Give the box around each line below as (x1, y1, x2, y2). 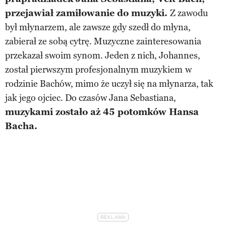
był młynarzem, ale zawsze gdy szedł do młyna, (5, 21, 191, 33)
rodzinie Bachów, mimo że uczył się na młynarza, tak (5, 78, 213, 89)
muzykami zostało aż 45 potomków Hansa (5, 106, 199, 118)
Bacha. (5, 120, 37, 132)
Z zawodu (170, 7, 208, 19)
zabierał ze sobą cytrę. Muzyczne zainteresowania (5, 35, 201, 47)
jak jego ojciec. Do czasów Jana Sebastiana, (5, 92, 176, 103)
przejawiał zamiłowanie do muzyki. (5, 7, 170, 19)
